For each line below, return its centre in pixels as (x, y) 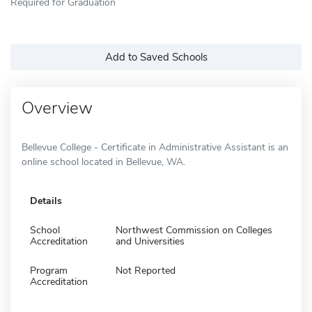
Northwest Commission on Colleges (194, 230)
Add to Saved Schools (156, 57)
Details (46, 201)
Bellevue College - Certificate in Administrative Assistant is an (155, 147)
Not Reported (146, 270)
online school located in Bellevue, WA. (103, 162)
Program (49, 270)
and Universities (150, 241)
